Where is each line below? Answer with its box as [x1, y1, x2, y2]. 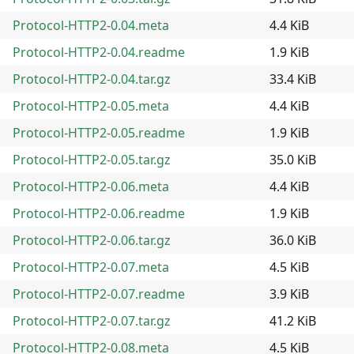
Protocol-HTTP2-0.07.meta [13, 258, 169, 276]
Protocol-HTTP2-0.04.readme [13, 43, 185, 61]
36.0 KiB [269, 231, 316, 249]
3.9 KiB [269, 284, 309, 303]
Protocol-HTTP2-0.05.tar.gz [13, 150, 171, 168]
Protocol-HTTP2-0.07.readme [13, 284, 185, 303]
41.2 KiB [269, 311, 316, 330]
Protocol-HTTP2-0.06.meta [13, 177, 169, 195]
